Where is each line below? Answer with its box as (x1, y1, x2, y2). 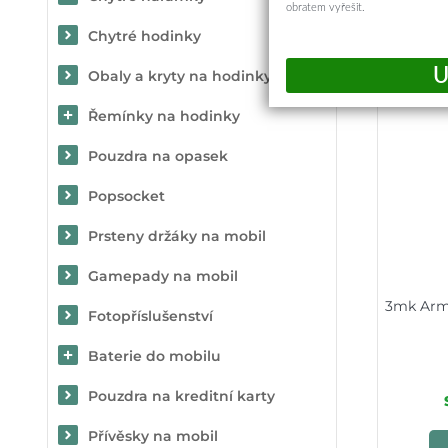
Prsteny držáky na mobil (88, 227, 266, 245)
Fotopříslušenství (88, 307, 213, 325)
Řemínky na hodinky (88, 107, 240, 125)
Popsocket (88, 187, 165, 205)
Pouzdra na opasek (88, 147, 228, 165)
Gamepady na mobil (88, 267, 238, 285)
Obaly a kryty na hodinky (88, 67, 272, 85)
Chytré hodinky (88, 27, 201, 45)
